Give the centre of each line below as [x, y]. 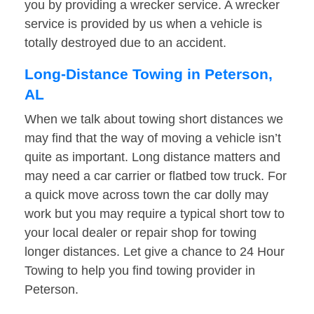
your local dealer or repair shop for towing [141, 233]
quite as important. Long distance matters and [152, 157]
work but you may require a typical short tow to [155, 214]
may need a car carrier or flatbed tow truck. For [156, 176]
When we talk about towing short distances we [154, 120]
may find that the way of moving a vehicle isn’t [153, 138]
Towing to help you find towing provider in [140, 271]
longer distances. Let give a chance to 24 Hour [155, 252]
